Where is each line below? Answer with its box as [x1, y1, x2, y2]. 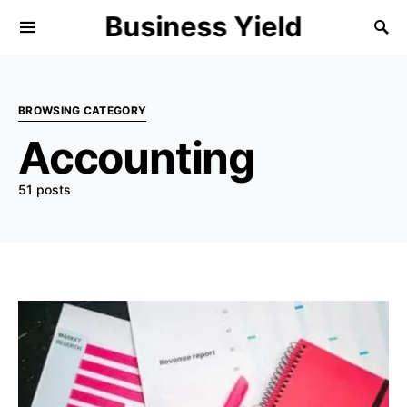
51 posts [18, 182, 71, 197]
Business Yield [104, 10, 303, 43]
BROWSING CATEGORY [18, 104, 147, 117]
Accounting [18, 131, 254, 184]
